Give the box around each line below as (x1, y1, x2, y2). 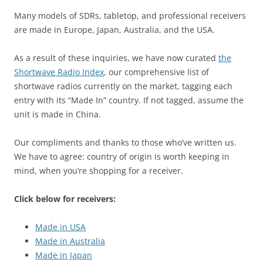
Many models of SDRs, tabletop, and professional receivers (14, 10, 246, 22)
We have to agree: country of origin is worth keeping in (14, 151, 230, 163)
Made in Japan (35, 249, 92, 261)
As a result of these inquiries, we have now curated (14, 52, 218, 64)
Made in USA (35, 221, 86, 233)
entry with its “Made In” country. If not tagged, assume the (14, 95, 244, 106)
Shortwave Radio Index (14, 66, 104, 78)
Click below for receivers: (14, 193, 116, 205)
